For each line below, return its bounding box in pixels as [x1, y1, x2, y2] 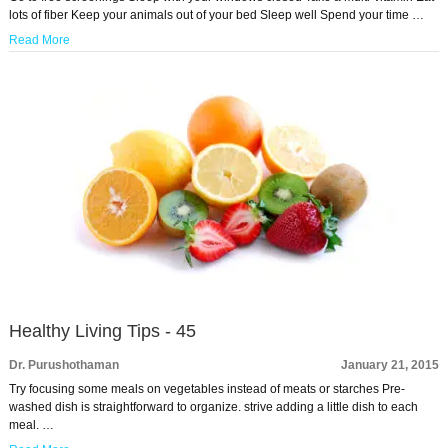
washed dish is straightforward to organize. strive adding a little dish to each [8, 400, 418, 414]
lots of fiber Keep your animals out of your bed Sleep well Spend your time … [8, 8, 424, 22]
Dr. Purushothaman [8, 358, 119, 372]
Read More [8, 33, 70, 47]
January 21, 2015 [341, 358, 440, 372]
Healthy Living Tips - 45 [8, 321, 196, 341]
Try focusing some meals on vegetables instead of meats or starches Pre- [8, 382, 405, 396]
